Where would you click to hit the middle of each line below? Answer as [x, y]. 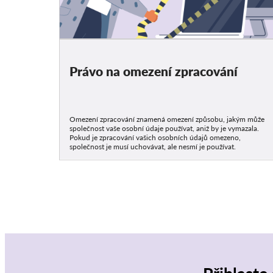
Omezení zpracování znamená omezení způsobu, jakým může [167, 119]
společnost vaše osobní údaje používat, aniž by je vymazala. [165, 128]
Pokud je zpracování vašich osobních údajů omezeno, [155, 137]
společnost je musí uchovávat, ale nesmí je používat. [153, 146]
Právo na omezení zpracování [154, 71]
